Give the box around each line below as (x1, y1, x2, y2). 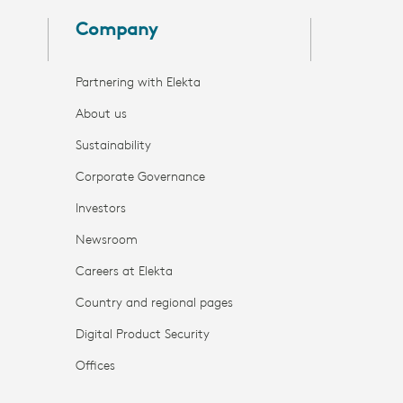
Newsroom (75, 233, 138, 247)
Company (75, 21, 157, 40)
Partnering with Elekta (75, 76, 201, 90)
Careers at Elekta (75, 264, 173, 279)
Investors (75, 201, 126, 216)
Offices (75, 359, 115, 373)
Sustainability (75, 139, 151, 153)
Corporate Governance (75, 170, 205, 184)
